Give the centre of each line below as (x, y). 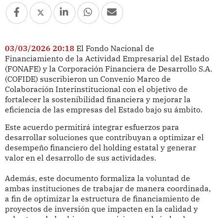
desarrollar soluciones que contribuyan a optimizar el (104, 137)
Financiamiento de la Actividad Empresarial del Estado (107, 58)
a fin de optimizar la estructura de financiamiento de (102, 199)
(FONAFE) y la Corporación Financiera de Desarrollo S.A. (108, 68)
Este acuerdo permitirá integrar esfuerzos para (92, 127)
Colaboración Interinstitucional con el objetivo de (96, 89)
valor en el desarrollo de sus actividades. (80, 158)
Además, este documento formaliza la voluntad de (97, 178)
